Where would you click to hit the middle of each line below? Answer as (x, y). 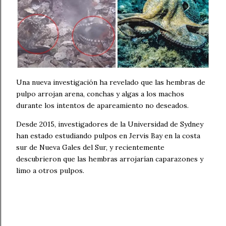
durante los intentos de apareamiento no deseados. (102, 105)
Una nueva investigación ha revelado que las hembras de (111, 82)
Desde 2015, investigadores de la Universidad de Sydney (110, 124)
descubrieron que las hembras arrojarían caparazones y (110, 159)
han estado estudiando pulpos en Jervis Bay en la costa (108, 135)
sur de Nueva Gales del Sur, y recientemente (90, 147)
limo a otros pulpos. (50, 170)
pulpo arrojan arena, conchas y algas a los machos (100, 94)
